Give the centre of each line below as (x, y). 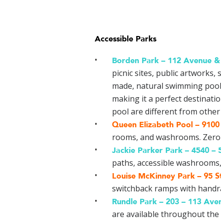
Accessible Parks (126, 39)
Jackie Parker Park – (152, 151)
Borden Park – (140, 61)
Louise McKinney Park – (158, 176)
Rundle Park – (139, 202)
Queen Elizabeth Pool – (157, 125)
